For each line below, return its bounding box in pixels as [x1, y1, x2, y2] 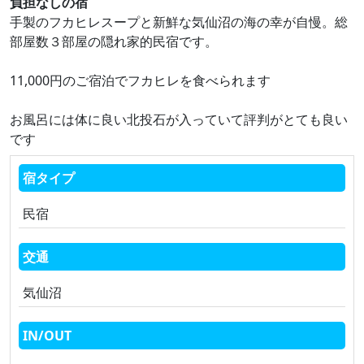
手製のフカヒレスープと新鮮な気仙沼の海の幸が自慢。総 [10, 13, 348, 31]
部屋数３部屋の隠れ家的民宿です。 [10, 32, 218, 50]
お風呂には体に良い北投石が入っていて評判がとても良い [10, 110, 348, 128]
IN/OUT [23, 327, 71, 344]
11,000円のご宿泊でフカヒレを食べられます [10, 71, 271, 89]
